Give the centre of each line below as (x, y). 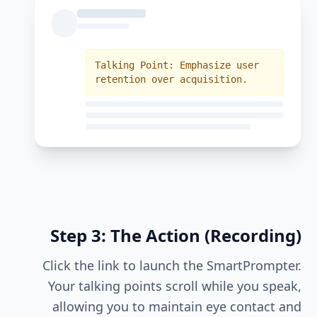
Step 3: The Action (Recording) (176, 235)
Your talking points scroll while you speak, (175, 286)
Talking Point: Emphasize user (177, 65)
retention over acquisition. (171, 79)
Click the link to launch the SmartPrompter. (172, 265)
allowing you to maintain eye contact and (177, 306)
